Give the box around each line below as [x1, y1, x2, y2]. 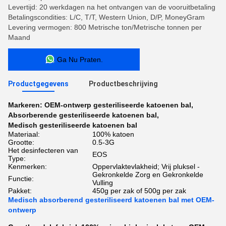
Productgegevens [8, 80, 69, 88]
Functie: [8, 175, 34, 183]
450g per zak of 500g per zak [92, 187, 186, 195]
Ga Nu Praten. [57, 55, 103, 64]
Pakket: [8, 187, 32, 195]
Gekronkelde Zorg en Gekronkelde [92, 171, 203, 179]
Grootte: [8, 138, 34, 146]
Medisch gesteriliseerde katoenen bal [8, 121, 137, 129]
